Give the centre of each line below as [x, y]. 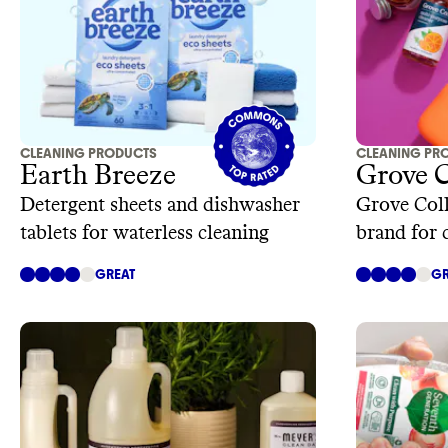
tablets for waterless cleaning [144, 233]
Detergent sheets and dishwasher [160, 205]
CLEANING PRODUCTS [88, 154]
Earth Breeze [98, 176]
